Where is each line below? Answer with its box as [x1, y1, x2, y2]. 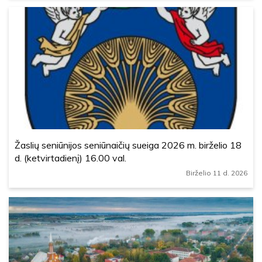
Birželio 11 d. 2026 [186, 168, 247, 177]
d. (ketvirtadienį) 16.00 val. [15, 152, 126, 164]
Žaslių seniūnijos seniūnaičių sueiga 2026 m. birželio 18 [15, 139, 242, 151]
